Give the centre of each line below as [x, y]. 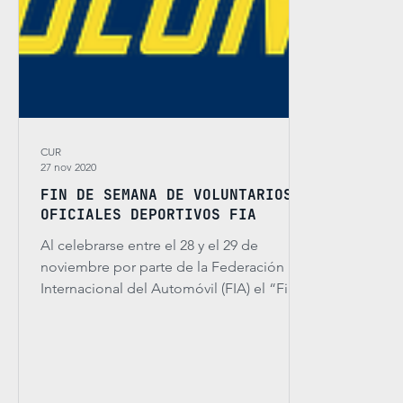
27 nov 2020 [68, 167]
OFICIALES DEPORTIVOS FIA [148, 215]
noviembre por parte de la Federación [162, 267]
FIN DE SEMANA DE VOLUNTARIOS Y [175, 195]
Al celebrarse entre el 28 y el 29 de [149, 245]
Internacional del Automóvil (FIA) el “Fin [168, 288]
